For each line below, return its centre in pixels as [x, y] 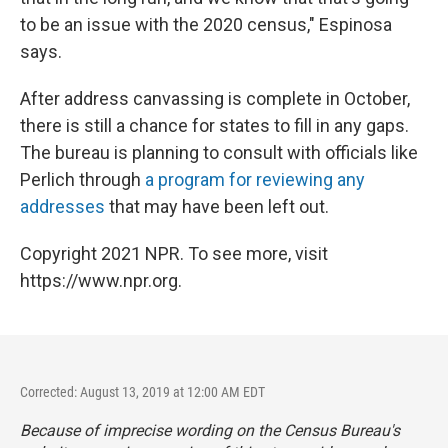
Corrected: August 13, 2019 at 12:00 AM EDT [142, 391]
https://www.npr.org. [101, 280]
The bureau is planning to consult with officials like [219, 152]
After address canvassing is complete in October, [215, 98]
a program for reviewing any [255, 179]
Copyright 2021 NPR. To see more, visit [174, 253]
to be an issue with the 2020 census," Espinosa [206, 24]
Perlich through [82, 179]
